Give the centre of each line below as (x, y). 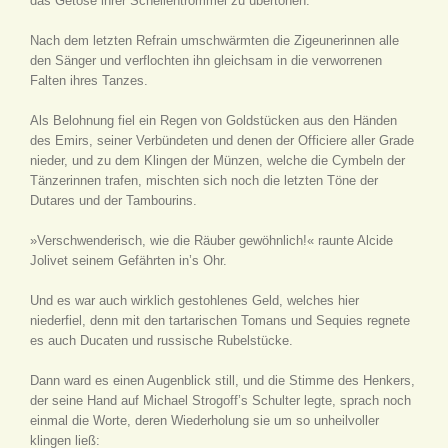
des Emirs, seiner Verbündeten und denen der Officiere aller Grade (222, 140)
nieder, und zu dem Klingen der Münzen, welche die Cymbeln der (217, 160)
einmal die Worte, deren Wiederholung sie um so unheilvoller (204, 420)
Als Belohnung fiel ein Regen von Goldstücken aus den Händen (213, 120)
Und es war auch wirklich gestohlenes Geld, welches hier (194, 300)
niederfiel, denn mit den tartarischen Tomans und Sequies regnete (220, 320)
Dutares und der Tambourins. (113, 200)
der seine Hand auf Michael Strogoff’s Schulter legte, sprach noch (220, 400)
